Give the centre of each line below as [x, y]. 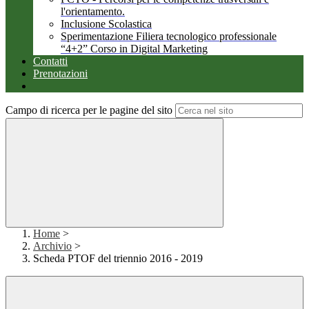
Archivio [52, 246]
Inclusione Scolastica [106, 24]
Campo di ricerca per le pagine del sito [89, 110]
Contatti [50, 61]
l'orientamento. [93, 12]
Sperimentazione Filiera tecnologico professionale [169, 37]
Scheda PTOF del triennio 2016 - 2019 [118, 259]
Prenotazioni [60, 74]
